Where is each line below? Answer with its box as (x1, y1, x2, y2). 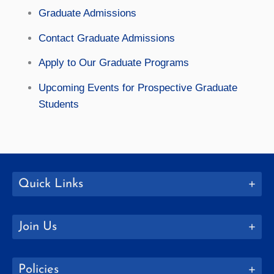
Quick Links (18, 177, 83, 190)
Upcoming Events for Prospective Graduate (38, 81, 237, 94)
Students (38, 98, 79, 110)
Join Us (18, 220, 57, 233)
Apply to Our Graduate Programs (38, 57, 189, 69)
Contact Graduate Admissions (38, 32, 175, 44)
